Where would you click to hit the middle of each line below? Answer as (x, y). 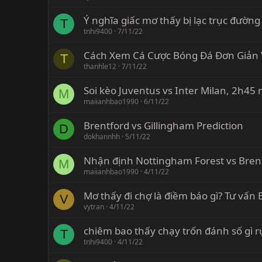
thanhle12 (100, 67)
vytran (94, 207)
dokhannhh (102, 137)
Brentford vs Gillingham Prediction (163, 126)
